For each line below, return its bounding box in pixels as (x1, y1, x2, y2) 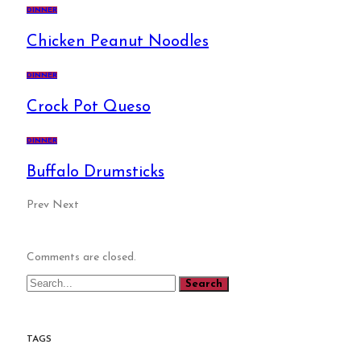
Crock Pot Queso (27, 98, 151, 115)
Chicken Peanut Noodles (27, 33, 209, 50)
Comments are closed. (27, 251, 136, 263)
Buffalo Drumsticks (27, 164, 164, 180)
